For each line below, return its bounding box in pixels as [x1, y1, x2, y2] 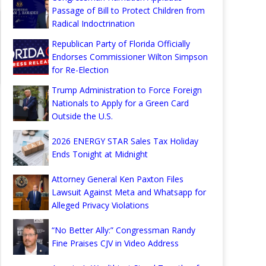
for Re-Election [52, 64, 109, 75]
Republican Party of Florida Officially [52, 38, 190, 49]
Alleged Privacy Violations [52, 199, 149, 211]
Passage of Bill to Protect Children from [52, 5, 205, 16]
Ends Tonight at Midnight [52, 148, 148, 160]
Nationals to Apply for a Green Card [52, 97, 189, 109]
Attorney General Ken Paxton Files [52, 173, 183, 185]
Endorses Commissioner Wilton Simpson [52, 51, 208, 62]
